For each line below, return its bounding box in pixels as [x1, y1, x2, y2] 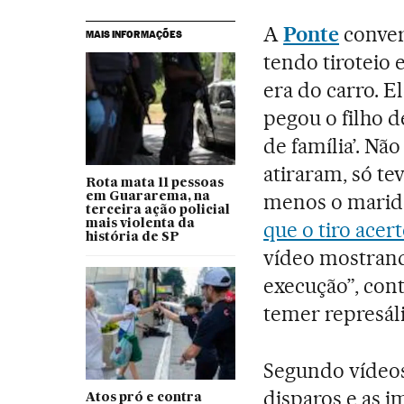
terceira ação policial [85, 204, 230, 217]
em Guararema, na [85, 190, 210, 204]
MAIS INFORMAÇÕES [85, 28, 182, 41]
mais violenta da [85, 217, 195, 231]
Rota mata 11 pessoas [85, 177, 224, 190]
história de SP [85, 231, 179, 244]
